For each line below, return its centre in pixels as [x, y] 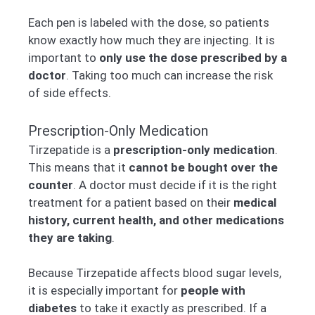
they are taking [70, 237]
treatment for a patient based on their [131, 202]
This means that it [78, 167]
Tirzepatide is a [71, 149]
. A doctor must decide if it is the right [175, 185]
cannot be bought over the [203, 167]
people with [213, 291]
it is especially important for [104, 291]
